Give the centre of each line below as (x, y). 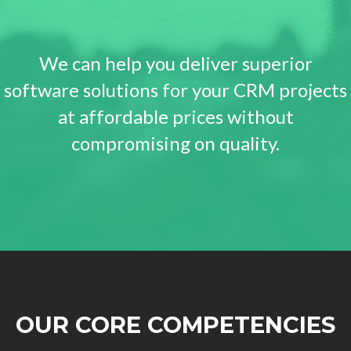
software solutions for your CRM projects (175, 90)
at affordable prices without (175, 117)
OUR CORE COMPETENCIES (175, 325)
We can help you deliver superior (175, 63)
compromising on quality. (175, 143)
